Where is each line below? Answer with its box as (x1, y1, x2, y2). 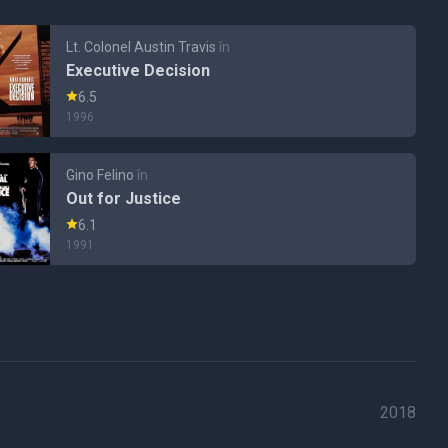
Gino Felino (65, 167, 134, 183)
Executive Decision (65, 61, 210, 80)
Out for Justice (65, 189, 181, 208)
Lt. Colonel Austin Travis (65, 39, 216, 55)
